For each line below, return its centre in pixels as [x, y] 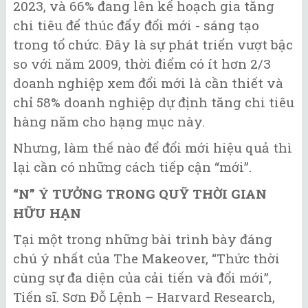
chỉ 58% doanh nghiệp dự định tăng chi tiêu [154, 102]
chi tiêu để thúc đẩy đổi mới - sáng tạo [136, 25]
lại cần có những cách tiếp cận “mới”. [132, 167]
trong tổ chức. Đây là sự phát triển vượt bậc [153, 44]
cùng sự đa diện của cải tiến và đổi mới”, [142, 278]
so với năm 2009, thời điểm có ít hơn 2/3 [142, 63]
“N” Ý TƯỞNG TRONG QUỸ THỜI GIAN [140, 193]
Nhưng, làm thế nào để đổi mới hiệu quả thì [153, 148]
